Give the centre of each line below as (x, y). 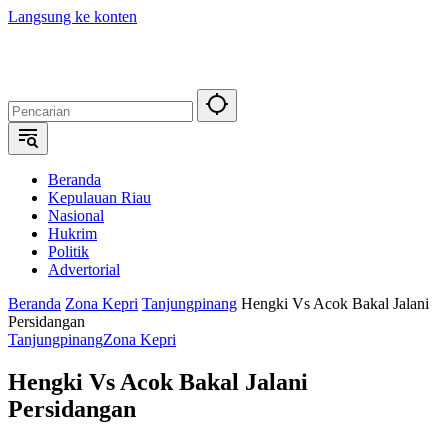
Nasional (76, 215)
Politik (68, 251)
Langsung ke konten (72, 16)
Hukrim (72, 233)
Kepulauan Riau (99, 197)
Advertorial (84, 269)
